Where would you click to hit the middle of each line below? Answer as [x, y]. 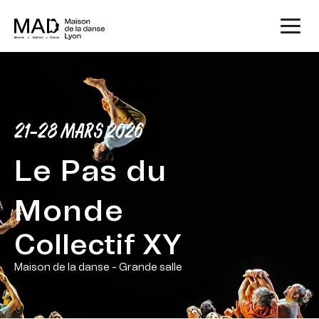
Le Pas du [91, 172]
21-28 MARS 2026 [79, 132]
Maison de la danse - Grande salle [98, 267]
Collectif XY [98, 246]
